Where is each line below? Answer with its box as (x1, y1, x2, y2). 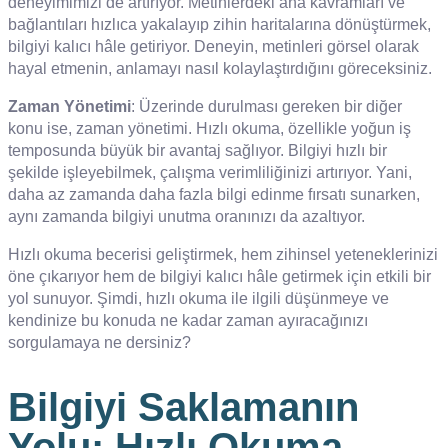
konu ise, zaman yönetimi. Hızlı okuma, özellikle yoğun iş (8, 120, 411, 138)
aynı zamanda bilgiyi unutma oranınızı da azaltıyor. (8, 208, 365, 226)
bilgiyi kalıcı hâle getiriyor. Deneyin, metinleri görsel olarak (8, 38, 419, 56)
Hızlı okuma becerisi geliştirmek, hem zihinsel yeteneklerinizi (8, 246, 438, 264)
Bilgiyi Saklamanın (8, 385, 359, 430)
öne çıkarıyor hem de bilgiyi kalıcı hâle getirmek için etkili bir (8, 268, 431, 286)
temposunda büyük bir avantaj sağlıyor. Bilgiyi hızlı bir (8, 142, 387, 160)
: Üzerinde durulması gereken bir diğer (131, 98, 402, 116)
